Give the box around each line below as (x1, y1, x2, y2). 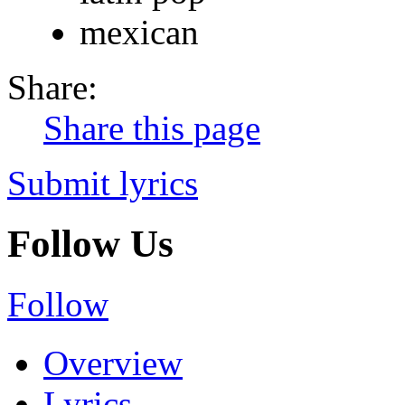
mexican (80, 12, 199, 52)
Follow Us (7, 221, 174, 265)
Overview (43, 343, 183, 382)
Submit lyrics (7, 163, 198, 202)
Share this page (43, 108, 260, 147)
